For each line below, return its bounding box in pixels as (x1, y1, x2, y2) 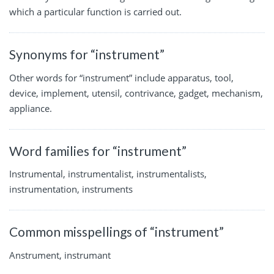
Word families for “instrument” (9, 143, 187, 158)
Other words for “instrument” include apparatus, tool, (9, 71, 234, 84)
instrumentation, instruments (9, 183, 133, 196)
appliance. (9, 102, 52, 114)
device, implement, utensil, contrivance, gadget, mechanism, (9, 86, 263, 99)
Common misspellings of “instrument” (9, 224, 224, 240)
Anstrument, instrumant (9, 248, 111, 261)
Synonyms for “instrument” (9, 46, 165, 62)
